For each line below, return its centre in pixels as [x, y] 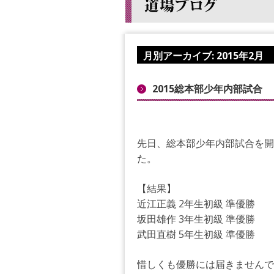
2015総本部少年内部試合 [207, 89]
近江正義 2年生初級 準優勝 [196, 204]
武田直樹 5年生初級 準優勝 [196, 234]
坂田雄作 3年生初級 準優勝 [196, 219]
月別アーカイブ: [180, 56]
